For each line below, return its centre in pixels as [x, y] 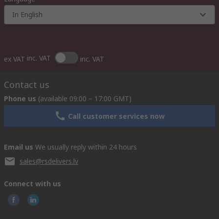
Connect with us [33, 184]
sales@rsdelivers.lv [49, 161]
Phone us [20, 99]
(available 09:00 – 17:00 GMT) [85, 99]
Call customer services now [116, 116]
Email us [19, 147]
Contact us [27, 85]
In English [27, 14]
